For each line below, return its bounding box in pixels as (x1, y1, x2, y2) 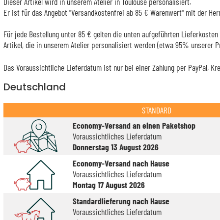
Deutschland (3, 80, 66, 94)
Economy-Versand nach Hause (72, 158, 169, 169)
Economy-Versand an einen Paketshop (72, 120, 195, 131)
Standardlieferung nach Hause (72, 195, 169, 207)
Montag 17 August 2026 (72, 179, 145, 191)
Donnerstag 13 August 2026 (72, 141, 159, 153)
